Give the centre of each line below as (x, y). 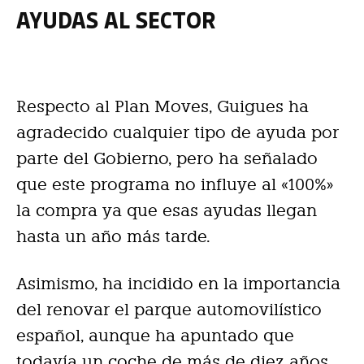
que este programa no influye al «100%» (175, 184)
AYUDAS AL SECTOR (116, 19)
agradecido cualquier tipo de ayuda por (178, 132)
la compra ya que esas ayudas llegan (167, 210)
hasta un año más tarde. (113, 236)
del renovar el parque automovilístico (169, 309)
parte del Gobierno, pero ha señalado (167, 158)
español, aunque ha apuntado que (155, 335)
